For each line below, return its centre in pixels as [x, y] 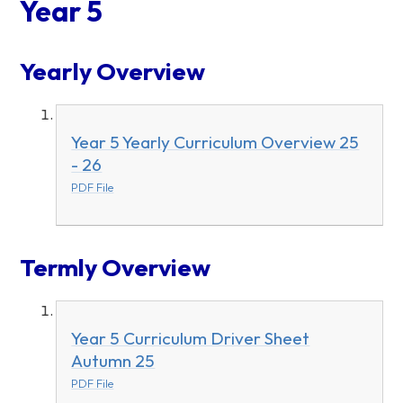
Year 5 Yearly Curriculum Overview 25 [215, 142]
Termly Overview [116, 268]
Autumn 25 [113, 361]
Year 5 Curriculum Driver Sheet [191, 339]
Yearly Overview [113, 71]
